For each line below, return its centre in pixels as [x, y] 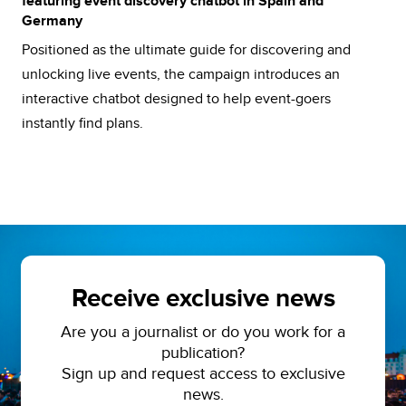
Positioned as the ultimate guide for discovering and [186, 50]
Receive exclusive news [203, 299]
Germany [52, 21]
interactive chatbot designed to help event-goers [176, 99]
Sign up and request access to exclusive [203, 374]
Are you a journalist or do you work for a [203, 332]
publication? [203, 353]
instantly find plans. [82, 123]
